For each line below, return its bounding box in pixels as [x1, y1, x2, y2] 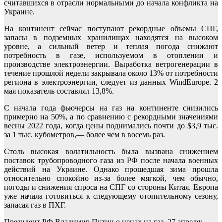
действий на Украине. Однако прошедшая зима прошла [4, 165, 218, 173]
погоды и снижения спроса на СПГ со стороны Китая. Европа [4, 182, 218, 191]
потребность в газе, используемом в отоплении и [4, 51, 218, 59]
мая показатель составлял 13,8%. [4, 86, 114, 95]
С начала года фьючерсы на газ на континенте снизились [4, 103, 218, 112]
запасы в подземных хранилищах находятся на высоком [4, 33, 218, 42]
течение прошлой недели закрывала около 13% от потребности [4, 68, 218, 77]
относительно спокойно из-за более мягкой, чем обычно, [4, 173, 218, 182]
